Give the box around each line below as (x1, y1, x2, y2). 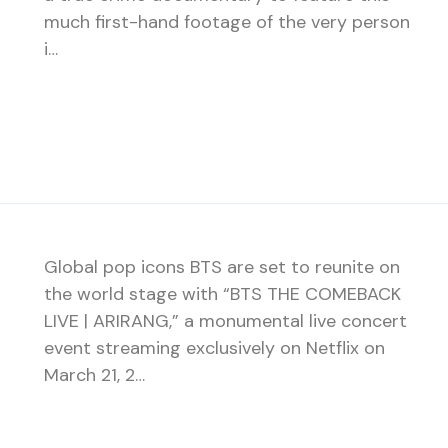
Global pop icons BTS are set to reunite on (44, 254, 400, 279)
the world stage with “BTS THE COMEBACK (44, 281, 401, 306)
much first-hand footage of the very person (44, 10, 410, 34)
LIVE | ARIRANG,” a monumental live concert (44, 308, 407, 333)
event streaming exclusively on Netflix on (44, 335, 385, 360)
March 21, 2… (44, 362, 145, 387)
